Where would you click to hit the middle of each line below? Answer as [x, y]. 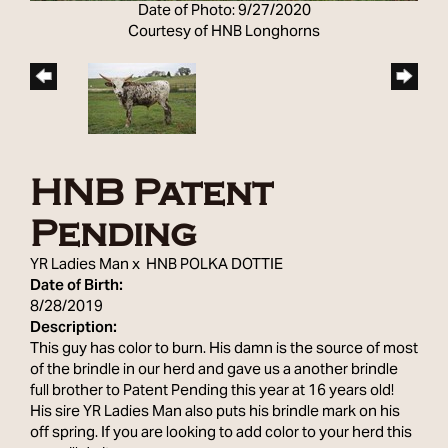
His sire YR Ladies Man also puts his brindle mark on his [215, 411]
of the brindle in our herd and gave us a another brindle [214, 369]
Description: [73, 327]
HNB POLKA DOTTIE [214, 264]
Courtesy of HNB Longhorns [224, 31]
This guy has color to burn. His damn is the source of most [224, 348]
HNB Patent [151, 192]
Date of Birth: [76, 285]
